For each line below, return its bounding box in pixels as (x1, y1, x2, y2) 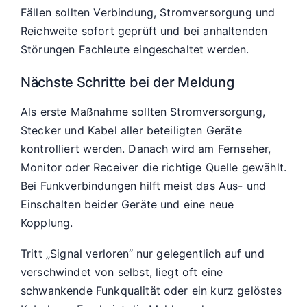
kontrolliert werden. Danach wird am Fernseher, (21, 141, 271, 156)
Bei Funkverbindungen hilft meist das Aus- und (21, 178, 267, 193)
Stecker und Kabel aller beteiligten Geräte (21, 123, 242, 137)
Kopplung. (21, 215, 73, 230)
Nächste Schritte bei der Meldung (21, 73, 234, 90)
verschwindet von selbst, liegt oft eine (21, 265, 223, 280)
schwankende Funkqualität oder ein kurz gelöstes (21, 284, 282, 298)
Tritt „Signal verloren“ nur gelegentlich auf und (21, 247, 265, 261)
